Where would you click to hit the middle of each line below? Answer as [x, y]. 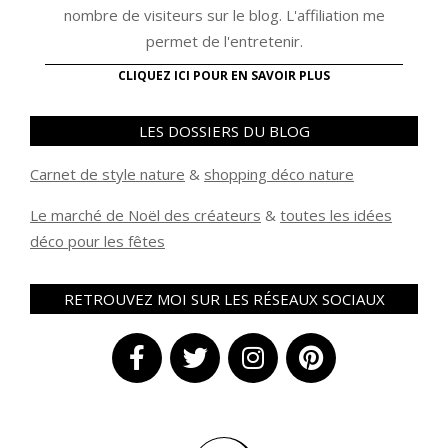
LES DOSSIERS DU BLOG [224, 131]
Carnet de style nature [107, 174]
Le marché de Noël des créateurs [145, 215]
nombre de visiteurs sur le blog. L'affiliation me [224, 15]
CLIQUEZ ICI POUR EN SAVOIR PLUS [224, 76]
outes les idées [339, 215]
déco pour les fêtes [97, 241]
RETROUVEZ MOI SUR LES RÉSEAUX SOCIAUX [224, 299]
